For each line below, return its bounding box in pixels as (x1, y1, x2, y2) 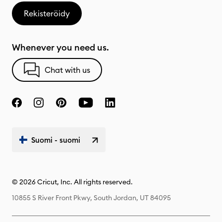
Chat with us (45, 65, 90, 75)
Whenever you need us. (12, 42, 109, 53)
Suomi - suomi (31, 135, 80, 145)
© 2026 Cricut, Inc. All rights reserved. (12, 177, 133, 186)
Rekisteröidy (24, 8, 70, 18)
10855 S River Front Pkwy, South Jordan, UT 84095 (12, 193, 171, 202)
